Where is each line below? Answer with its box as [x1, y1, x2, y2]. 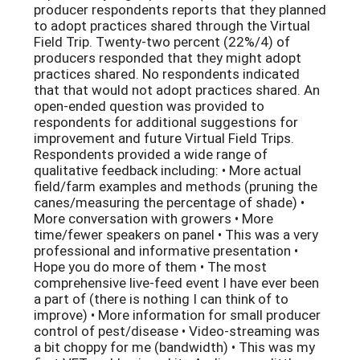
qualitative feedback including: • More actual [34, 161, 301, 180]
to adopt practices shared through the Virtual [34, 16, 310, 35]
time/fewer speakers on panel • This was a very [34, 225, 318, 244]
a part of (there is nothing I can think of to [34, 289, 288, 309]
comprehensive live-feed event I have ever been [34, 273, 319, 292]
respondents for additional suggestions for [34, 112, 298, 132]
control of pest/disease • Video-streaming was [34, 321, 320, 341]
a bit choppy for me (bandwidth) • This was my [34, 337, 315, 357]
